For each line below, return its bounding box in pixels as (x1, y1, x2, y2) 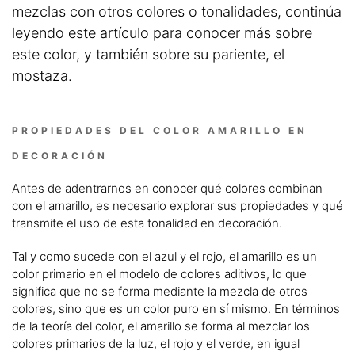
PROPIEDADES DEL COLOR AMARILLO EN (12, 124, 307, 136)
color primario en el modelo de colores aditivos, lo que (12, 265, 307, 281)
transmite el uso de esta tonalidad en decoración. (12, 215, 282, 231)
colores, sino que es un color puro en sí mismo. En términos (12, 300, 340, 316)
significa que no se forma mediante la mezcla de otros (12, 283, 307, 299)
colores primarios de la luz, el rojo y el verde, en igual (12, 335, 300, 351)
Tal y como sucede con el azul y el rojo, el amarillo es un (12, 248, 317, 264)
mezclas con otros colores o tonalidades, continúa (12, 2, 342, 20)
